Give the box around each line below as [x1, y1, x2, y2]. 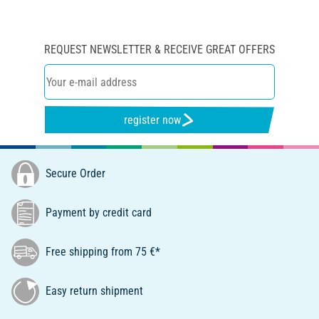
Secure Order [43, 166, 105, 180]
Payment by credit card [43, 205, 152, 219]
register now [124, 113, 182, 127]
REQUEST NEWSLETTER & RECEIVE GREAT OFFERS [44, 43, 275, 57]
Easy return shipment [43, 283, 143, 298]
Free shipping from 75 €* [43, 244, 160, 258]
